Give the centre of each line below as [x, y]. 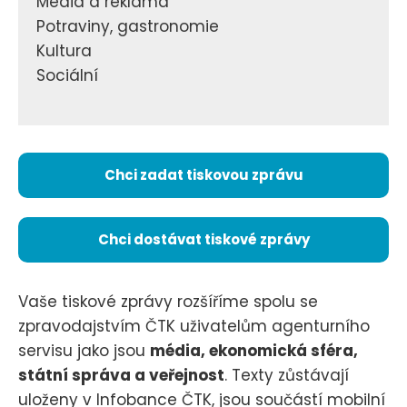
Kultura [64, 50]
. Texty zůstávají [287, 376]
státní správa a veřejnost [121, 376]
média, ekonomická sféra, [254, 351]
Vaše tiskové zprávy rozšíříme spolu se [168, 302]
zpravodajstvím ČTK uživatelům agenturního [194, 327]
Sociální [67, 75]
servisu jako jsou [84, 351]
